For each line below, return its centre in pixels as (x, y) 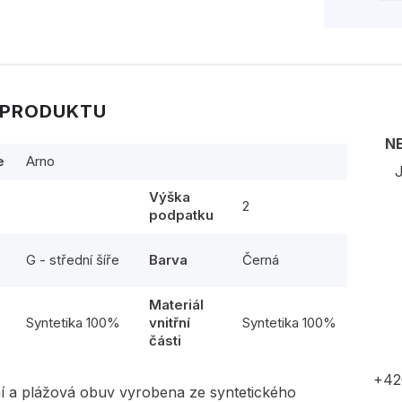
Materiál (177, 305)
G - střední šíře (73, 260)
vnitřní (170, 323)
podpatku (182, 215)
